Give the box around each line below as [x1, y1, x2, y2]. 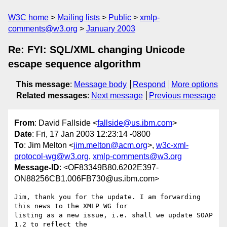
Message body [74, 80, 127, 89]
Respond [132, 80, 166, 89]
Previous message [148, 91, 216, 100]
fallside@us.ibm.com [97, 119, 172, 128]
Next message [91, 91, 143, 100]
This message [16, 80, 70, 89]
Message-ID [14, 163, 59, 172]
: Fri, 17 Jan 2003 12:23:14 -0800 [32, 130, 150, 139]
